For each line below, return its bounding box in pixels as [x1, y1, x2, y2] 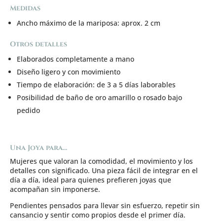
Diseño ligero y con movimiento [17, 67, 120, 76]
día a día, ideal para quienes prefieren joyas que [10, 175, 171, 184]
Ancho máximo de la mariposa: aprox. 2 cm [17, 18, 160, 28]
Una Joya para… [10, 143, 67, 152]
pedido [17, 105, 40, 115]
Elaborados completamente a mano [17, 54, 134, 64]
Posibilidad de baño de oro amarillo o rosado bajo [17, 92, 182, 102]
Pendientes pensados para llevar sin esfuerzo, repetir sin [10, 200, 200, 210]
